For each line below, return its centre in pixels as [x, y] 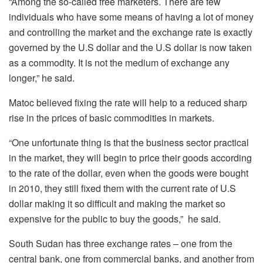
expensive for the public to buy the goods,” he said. [115, 218]
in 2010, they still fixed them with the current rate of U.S [122, 188]
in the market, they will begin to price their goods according [130, 157]
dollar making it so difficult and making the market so [117, 203]
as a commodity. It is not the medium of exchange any [119, 62]
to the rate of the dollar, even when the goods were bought [129, 173]
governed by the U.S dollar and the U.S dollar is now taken [130, 47]
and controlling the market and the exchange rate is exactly [131, 32]
